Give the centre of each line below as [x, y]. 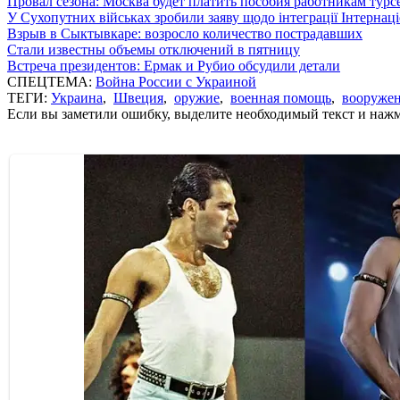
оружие [197, 97]
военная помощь [281, 97]
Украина [77, 97]
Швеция [138, 97]
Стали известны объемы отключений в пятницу [154, 49]
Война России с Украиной [176, 81]
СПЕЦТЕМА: [51, 81]
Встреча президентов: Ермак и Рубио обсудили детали [174, 65]
